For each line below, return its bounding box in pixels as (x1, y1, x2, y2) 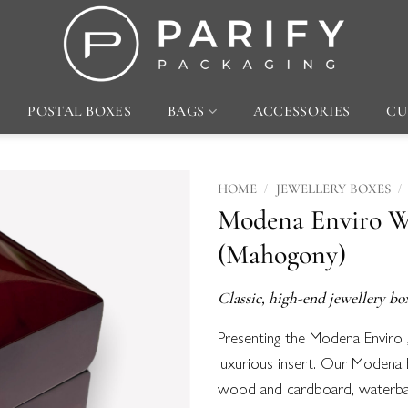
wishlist (137, 245, 177, 267)
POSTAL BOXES (27, 102, 132, 120)
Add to (138, 227, 175, 249)
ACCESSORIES (252, 102, 351, 120)
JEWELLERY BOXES (275, 180, 391, 197)
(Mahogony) (218, 238, 346, 272)
